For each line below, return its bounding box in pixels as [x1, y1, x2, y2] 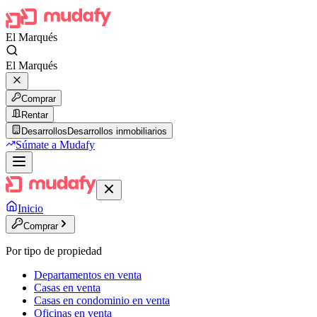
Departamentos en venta [34, 269, 142, 281]
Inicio [18, 202, 43, 214]
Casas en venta [34, 282, 100, 294]
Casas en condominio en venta [34, 294, 170, 306]
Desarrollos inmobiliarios [67, 126, 167, 137]
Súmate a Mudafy [16, 139, 95, 151]
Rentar [21, 110, 48, 120]
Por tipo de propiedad [6, 245, 102, 257]
